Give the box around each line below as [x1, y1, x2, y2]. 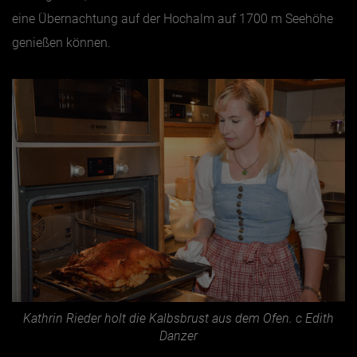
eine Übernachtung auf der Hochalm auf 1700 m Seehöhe [12, 10, 333, 26]
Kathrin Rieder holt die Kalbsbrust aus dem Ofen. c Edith [23, 310, 334, 326]
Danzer [159, 328, 198, 343]
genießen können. [12, 34, 111, 50]
